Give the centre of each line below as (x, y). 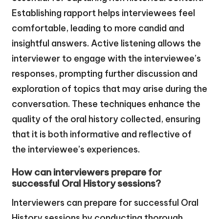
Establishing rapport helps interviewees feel (103, 13)
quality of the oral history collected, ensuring (106, 119)
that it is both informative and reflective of (102, 134)
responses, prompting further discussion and (105, 74)
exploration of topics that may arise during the (109, 89)
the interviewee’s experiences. (76, 150)
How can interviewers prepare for (87, 172)
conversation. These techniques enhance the (106, 104)
